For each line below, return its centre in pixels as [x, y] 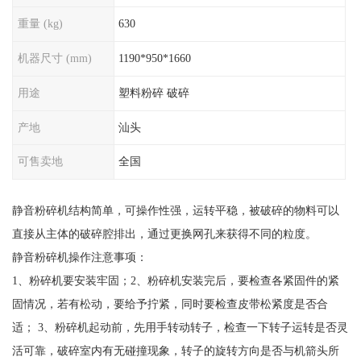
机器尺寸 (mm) [54, 58]
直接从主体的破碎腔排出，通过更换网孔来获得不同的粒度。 [164, 234]
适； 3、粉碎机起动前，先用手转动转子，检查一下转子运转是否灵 [180, 328]
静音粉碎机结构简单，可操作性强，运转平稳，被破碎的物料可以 [175, 211]
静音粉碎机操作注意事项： [79, 257]
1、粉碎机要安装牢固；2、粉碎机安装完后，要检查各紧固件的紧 [175, 281]
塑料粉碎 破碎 [154, 92]
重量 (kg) [40, 24]
